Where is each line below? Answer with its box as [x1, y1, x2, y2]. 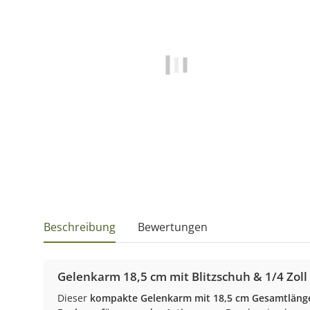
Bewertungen [138, 219, 208, 235]
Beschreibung [44, 219, 116, 235]
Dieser [57, 291, 90, 304]
